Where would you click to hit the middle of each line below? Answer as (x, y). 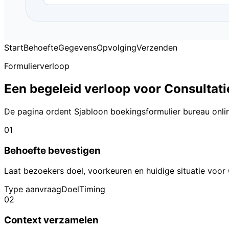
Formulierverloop (37, 66)
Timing (92, 189)
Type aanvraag (33, 189)
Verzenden (157, 48)
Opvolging (117, 48)
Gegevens (77, 48)
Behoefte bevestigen (52, 150)
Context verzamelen (51, 220)
